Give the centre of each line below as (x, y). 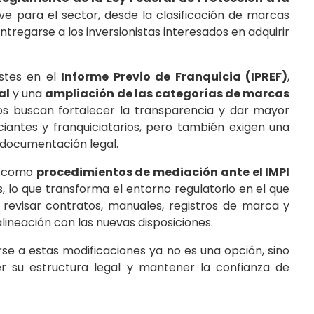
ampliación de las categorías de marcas (168, 93)
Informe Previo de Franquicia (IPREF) (175, 76)
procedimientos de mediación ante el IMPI (163, 172)
